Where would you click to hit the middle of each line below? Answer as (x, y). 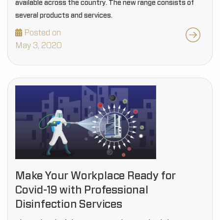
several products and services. (64, 16)
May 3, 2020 (39, 46)
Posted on (42, 33)
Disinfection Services (69, 204)
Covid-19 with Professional (82, 190)
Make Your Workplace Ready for (96, 176)
